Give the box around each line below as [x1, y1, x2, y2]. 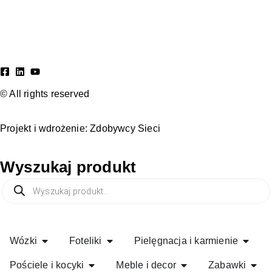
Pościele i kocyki [10, 259, 84, 270]
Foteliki [69, 235, 102, 246]
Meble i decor [116, 259, 177, 270]
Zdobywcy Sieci [90, 123, 161, 134]
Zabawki [208, 259, 246, 270]
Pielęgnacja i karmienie [134, 235, 239, 246]
